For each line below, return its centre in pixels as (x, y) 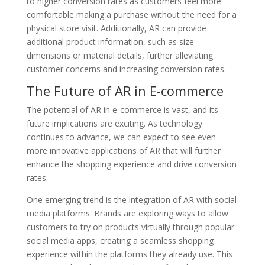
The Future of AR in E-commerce (125, 90)
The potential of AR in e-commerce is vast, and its (122, 109)
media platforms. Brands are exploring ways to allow (127, 213)
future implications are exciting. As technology (114, 123)
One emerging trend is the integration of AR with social (131, 199)
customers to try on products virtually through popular (130, 227)
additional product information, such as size (110, 41)
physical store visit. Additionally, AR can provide (116, 28)
